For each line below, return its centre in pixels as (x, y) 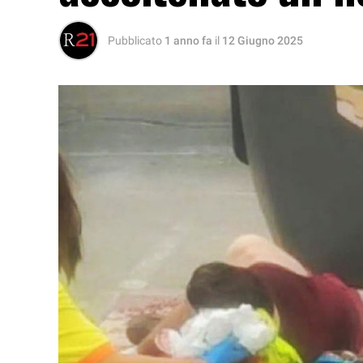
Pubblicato (135, 40)
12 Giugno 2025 (263, 40)
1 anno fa (188, 40)
